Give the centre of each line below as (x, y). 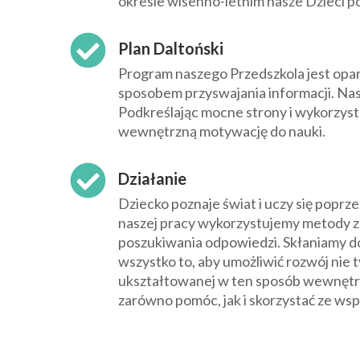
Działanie (152, 179)
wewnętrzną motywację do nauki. (222, 131)
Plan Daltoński (171, 49)
